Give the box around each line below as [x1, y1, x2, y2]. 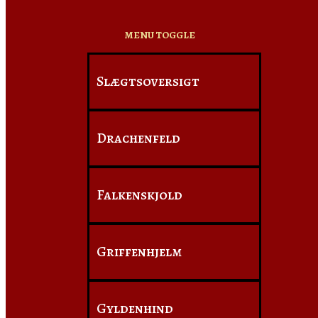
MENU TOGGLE [125, 28, 195, 42]
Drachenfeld [97, 128, 180, 148]
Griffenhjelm [97, 242, 182, 261]
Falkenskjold [97, 185, 182, 204]
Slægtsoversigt [97, 72, 199, 91]
